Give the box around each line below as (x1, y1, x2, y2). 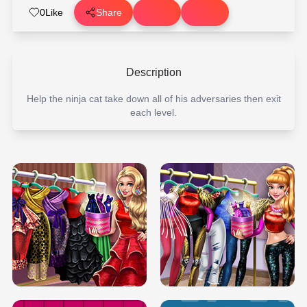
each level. (130, 107, 177, 118)
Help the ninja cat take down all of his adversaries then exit (26, 93, 281, 104)
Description (125, 66, 182, 78)
